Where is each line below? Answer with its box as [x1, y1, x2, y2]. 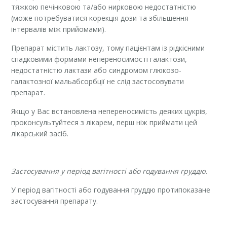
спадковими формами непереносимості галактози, [11, 54, 187, 64]
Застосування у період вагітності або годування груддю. [11, 166, 208, 176]
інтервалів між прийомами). [11, 24, 106, 34]
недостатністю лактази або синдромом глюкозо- [11, 65, 182, 75]
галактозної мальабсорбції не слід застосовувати [11, 76, 184, 86]
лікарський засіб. [11, 128, 69, 138]
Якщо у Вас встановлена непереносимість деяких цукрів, [11, 106, 208, 116]
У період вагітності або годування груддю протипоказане [11, 184, 211, 195]
